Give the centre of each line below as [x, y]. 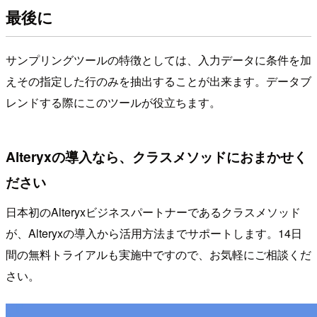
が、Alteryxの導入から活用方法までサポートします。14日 [154, 233]
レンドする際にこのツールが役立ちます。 [113, 103]
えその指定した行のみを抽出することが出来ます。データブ [158, 81]
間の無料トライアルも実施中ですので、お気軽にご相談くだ [158, 254]
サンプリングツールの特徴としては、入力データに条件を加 [158, 60]
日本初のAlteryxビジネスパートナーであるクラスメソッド [153, 212]
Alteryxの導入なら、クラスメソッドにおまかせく [156, 157]
